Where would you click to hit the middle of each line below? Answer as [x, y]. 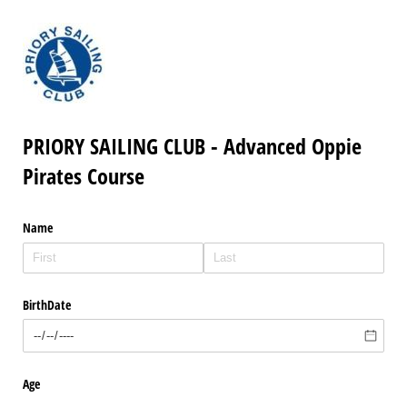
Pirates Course [84, 176]
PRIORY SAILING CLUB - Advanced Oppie [192, 146]
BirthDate [47, 304]
